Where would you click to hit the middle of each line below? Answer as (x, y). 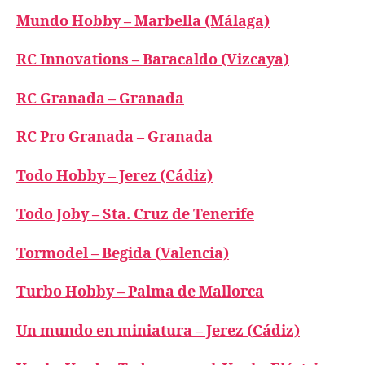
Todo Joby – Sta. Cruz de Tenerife (135, 215)
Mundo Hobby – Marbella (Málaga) (143, 21)
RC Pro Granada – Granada (114, 137)
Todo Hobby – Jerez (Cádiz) (114, 176)
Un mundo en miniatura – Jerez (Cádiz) (158, 331)
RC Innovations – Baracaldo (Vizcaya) (153, 60)
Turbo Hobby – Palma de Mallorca (140, 292)
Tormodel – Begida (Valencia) (123, 253)
